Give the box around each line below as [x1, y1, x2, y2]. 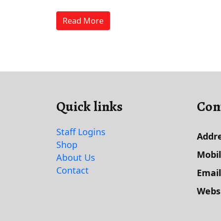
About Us [56, 151, 95, 164]
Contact [56, 164, 89, 177]
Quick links [56, 97, 123, 116]
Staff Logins [56, 126, 106, 138]
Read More [63, 15, 104, 27]
